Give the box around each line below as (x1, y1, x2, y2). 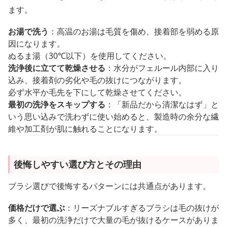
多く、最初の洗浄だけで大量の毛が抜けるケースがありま (8, 214, 219, 226)
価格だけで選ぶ (8, 202, 65, 214)
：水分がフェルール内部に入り (105, 62, 219, 74)
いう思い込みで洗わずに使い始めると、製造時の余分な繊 (8, 111, 219, 123)
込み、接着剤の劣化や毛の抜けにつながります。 (8, 74, 186, 86)
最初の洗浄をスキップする (8, 99, 105, 110)
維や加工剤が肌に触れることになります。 (8, 123, 162, 135)
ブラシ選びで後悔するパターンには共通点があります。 (8, 180, 211, 192)
